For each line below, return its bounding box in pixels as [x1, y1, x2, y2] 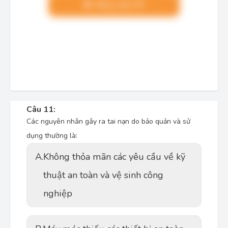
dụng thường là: [26, 131, 79, 140]
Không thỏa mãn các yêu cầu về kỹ [43, 151, 185, 163]
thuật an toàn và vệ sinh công [43, 169, 163, 181]
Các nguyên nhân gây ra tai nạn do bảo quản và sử [26, 117, 190, 126]
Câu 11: [26, 104, 55, 115]
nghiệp [43, 187, 72, 199]
